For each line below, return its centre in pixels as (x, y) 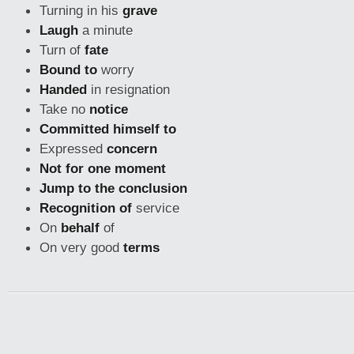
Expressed (73, 149)
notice (109, 109)
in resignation (128, 89)
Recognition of (86, 208)
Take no (64, 109)
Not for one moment (103, 168)
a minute (105, 30)
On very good (81, 247)
